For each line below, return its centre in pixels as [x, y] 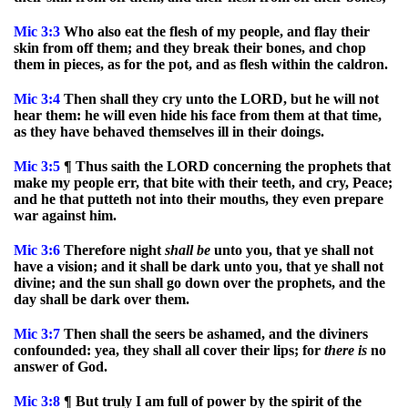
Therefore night [112, 250]
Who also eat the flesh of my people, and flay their [215, 31]
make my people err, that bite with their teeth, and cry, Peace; [203, 183]
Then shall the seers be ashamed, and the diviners [214, 334]
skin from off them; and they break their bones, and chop [190, 48]
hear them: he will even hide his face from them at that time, [198, 115]
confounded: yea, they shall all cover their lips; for [169, 350]
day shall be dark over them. [102, 299]
